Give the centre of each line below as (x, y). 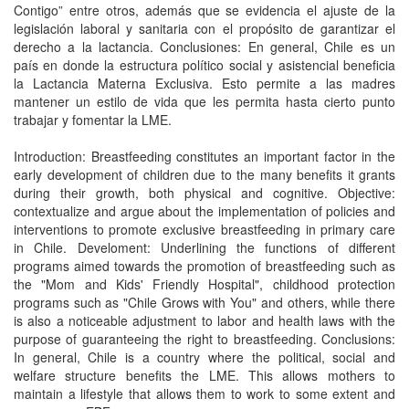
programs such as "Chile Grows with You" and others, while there (204, 302)
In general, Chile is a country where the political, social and (204, 357)
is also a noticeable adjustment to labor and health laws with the (204, 320)
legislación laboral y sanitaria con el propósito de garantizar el (204, 28)
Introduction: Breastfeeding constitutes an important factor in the (204, 156)
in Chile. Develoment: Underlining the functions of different (204, 247)
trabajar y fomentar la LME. (93, 120)
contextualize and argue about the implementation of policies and (204, 211)
